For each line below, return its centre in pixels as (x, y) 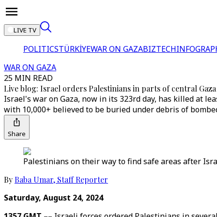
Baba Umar (34, 179)
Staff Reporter (83, 179)
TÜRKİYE (75, 49)
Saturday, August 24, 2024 (54, 198)
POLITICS (41, 49)
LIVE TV (25, 30)
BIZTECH (160, 49)
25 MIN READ (28, 78)
